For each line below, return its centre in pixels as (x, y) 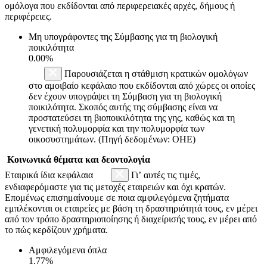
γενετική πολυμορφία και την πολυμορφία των (117, 128)
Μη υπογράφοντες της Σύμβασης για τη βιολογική (123, 36)
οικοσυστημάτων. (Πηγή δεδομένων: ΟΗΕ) (112, 139)
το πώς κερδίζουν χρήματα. (56, 229)
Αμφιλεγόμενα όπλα (68, 250)
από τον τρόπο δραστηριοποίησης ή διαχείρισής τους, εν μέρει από (131, 219)
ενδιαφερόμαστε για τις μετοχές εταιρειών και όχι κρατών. (115, 187)
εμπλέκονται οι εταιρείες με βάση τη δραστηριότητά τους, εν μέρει (131, 208)
